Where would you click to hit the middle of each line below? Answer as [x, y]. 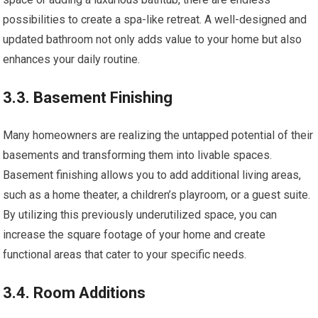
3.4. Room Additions [75, 292]
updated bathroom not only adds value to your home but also [153, 39]
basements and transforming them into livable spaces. [138, 155]
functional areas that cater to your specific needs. [125, 254]
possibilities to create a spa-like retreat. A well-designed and [155, 19]
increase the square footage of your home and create [135, 234]
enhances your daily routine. [72, 59]
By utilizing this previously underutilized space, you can [140, 214]
